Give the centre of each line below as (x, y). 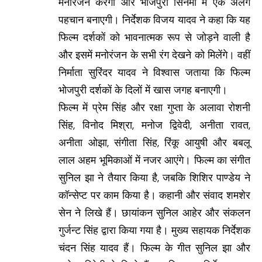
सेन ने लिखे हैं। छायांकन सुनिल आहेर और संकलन (154, 213)
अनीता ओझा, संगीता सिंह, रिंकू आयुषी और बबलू (154, 142)
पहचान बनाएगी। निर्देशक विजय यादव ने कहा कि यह (154, 20)
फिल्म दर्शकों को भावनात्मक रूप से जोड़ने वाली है (154, 37)
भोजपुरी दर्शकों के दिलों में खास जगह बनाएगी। (143, 90)
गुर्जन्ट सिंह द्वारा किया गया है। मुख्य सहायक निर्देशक (154, 230)
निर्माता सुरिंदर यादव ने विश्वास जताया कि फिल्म (154, 72)
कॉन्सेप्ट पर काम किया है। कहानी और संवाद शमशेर (154, 195)
